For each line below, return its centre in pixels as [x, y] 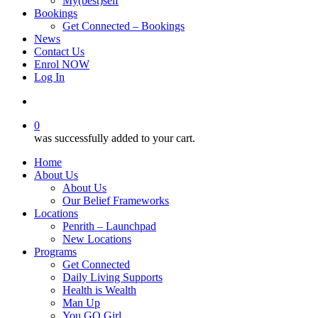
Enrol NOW [62, 64]
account [51, 100]
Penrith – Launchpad [109, 226]
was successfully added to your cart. [115, 138]
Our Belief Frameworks [116, 201]
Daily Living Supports [113, 277]
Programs [55, 252]
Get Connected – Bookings [124, 26]
